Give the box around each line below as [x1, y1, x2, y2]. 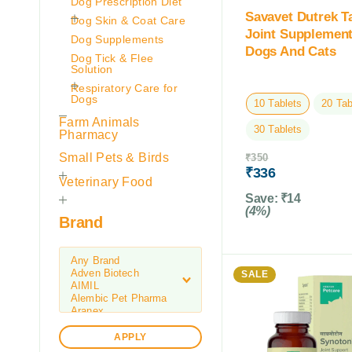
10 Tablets [254, 97, 302, 110]
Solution [71, 62, 113, 75]
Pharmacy [59, 127, 119, 141]
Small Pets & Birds [59, 150, 170, 164]
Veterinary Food [59, 174, 152, 189]
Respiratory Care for [71, 81, 178, 94]
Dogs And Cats [245, 44, 336, 60]
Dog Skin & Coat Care [71, 13, 185, 27]
